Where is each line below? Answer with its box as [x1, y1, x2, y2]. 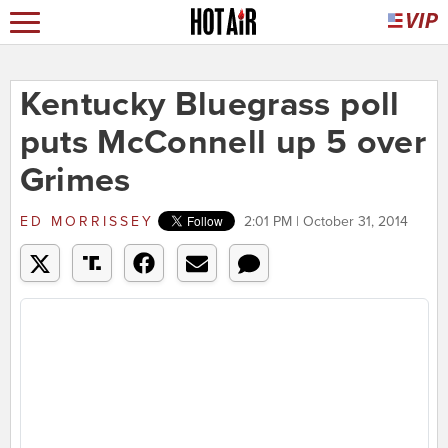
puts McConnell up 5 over [19, 122, 426, 164]
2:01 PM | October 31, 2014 [243, 213, 408, 231]
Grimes [19, 160, 131, 202]
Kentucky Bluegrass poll [19, 84, 400, 126]
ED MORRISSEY [19, 213, 154, 231]
